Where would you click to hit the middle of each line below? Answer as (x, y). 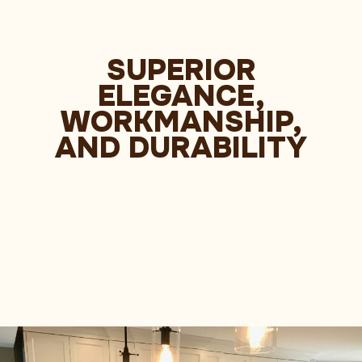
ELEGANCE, (181, 96)
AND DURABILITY (181, 147)
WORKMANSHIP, (181, 122)
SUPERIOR (181, 70)
